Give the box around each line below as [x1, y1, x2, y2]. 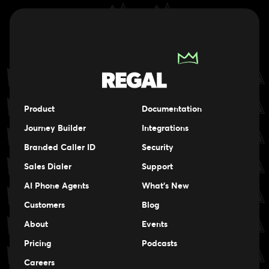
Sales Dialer [24, 161, 71, 172]
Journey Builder [24, 122, 86, 134]
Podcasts [142, 238, 177, 249]
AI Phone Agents [24, 180, 89, 192]
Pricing [24, 238, 51, 249]
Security [142, 142, 174, 153]
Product [24, 103, 55, 115]
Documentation [142, 103, 202, 115]
